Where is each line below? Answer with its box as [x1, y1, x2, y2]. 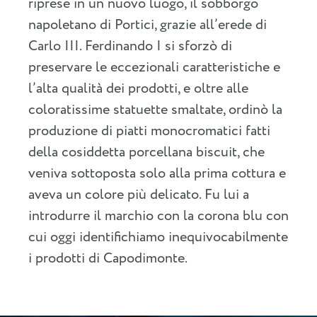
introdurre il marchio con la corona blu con [28, 205, 289, 226]
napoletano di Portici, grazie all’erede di [28, 14, 267, 35]
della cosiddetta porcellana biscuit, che [28, 142, 265, 163]
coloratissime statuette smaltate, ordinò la [28, 99, 282, 120]
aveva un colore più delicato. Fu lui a [28, 184, 249, 205]
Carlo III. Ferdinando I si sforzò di [28, 35, 232, 57]
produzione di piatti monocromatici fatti [28, 120, 270, 142]
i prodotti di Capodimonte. [28, 248, 188, 269]
